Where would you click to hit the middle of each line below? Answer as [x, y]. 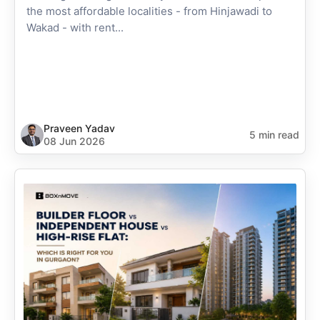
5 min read [274, 135]
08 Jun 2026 [74, 141]
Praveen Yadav [79, 128]
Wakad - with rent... [75, 27]
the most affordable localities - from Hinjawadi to [149, 11]
